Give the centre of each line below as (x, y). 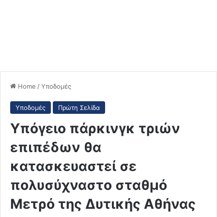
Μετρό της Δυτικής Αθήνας (103, 204)
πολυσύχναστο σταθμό (89, 185)
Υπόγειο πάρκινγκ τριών (95, 128)
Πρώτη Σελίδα (79, 107)
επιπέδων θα (56, 147)
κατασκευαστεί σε (73, 166)
